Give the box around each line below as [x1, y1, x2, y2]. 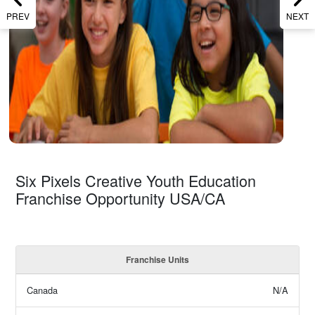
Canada [27, 283, 58, 297]
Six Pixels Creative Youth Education [15, 169, 257, 191]
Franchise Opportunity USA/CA [15, 186, 226, 209]
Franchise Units [126, 252, 189, 266]
